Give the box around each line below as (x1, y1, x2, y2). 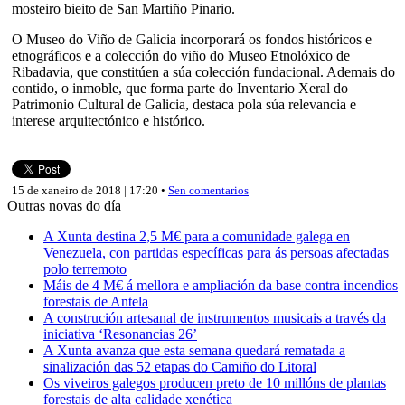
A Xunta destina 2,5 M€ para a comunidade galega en (43, 228, 350, 244)
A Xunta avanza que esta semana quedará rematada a (43, 342, 345, 358)
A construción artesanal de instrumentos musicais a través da (43, 309, 386, 325)
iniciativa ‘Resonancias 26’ (43, 325, 197, 342)
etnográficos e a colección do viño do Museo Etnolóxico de (12, 47, 350, 63)
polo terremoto (43, 260, 127, 277)
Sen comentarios (168, 183, 249, 197)
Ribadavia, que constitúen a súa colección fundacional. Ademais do (12, 63, 395, 80)
